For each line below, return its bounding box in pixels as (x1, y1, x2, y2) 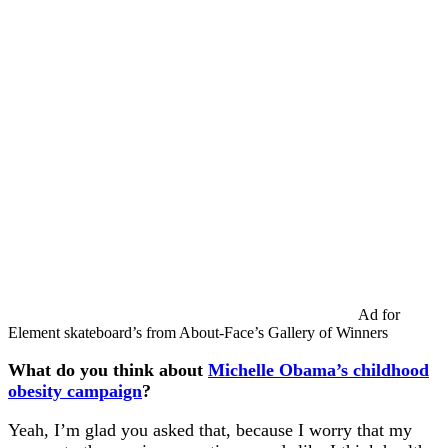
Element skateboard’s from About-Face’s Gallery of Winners (8, 324, 392, 342)
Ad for (358, 306, 400, 324)
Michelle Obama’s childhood (208, 360, 429, 381)
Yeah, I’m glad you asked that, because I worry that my (8, 420, 412, 441)
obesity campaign (8, 381, 142, 402)
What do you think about (8, 360, 208, 381)
